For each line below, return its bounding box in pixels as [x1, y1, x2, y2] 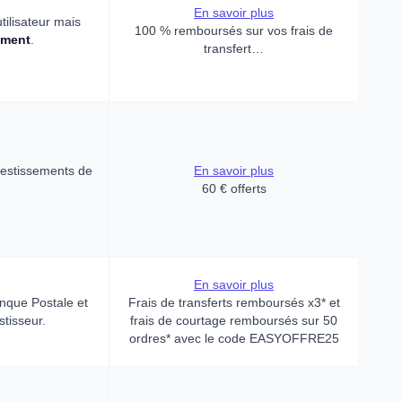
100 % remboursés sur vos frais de [135, 23, 333, 38]
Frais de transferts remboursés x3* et [127, 295, 340, 310]
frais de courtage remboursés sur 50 [130, 313, 337, 328]
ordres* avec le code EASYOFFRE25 [128, 331, 339, 345]
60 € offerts [201, 181, 267, 196]
